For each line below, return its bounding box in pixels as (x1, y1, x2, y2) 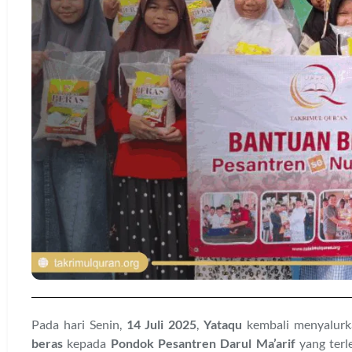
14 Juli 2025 (126, 317, 197, 332)
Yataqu (203, 317, 243, 332)
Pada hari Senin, (31, 317, 126, 332)
